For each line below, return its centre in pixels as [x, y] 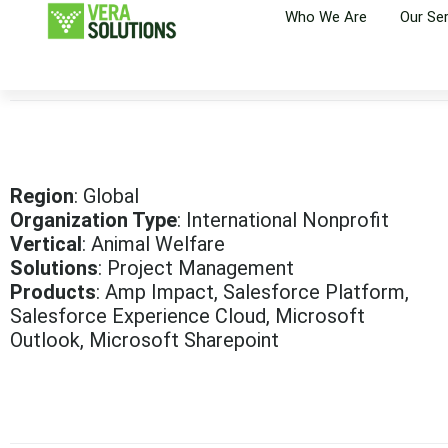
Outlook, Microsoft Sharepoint [144, 340]
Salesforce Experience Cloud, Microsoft [187, 316]
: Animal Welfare [153, 244]
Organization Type [93, 220]
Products [53, 292]
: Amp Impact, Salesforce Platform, [252, 292]
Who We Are [325, 17]
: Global [106, 196]
